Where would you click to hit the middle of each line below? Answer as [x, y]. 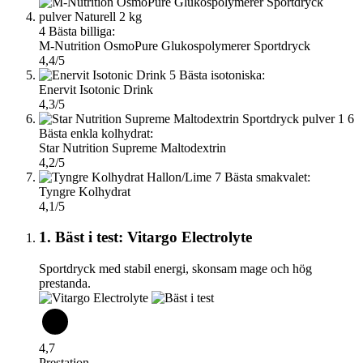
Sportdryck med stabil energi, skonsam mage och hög [175, 269]
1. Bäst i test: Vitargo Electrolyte [145, 237]
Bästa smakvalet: [267, 177]
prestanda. [65, 284]
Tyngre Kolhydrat [85, 191]
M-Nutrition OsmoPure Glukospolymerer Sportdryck [175, 45]
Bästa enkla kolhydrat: [96, 133]
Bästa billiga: [82, 31]
